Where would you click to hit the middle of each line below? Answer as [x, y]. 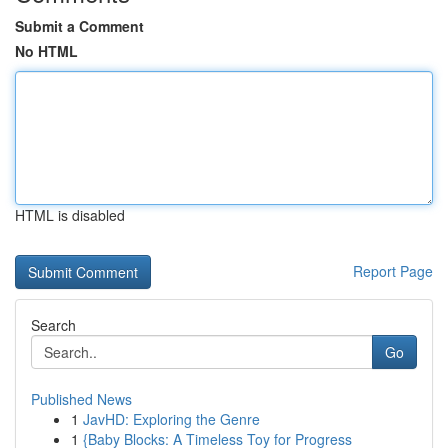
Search [53, 325]
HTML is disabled [70, 215]
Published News [81, 399]
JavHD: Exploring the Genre [171, 419]
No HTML [46, 51]
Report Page [393, 271]
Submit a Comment [79, 26]
